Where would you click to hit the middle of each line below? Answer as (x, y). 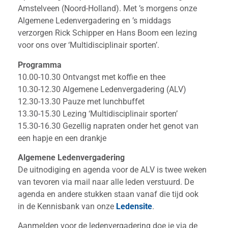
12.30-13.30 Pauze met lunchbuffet (81, 101)
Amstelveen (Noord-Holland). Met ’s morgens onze (107, 9)
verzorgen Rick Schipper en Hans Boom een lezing (107, 33)
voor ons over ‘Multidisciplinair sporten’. (89, 45)
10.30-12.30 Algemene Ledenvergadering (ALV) (102, 89)
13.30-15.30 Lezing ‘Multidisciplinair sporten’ (98, 113)
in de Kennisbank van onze (67, 206)
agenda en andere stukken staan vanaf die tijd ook (108, 194)
